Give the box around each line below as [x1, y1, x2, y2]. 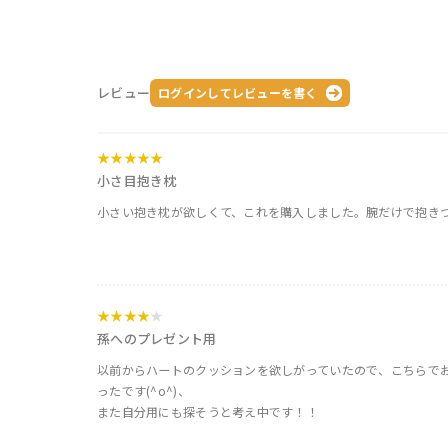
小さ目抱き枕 [97, 171, 177, 191]
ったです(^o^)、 [97, 381, 190, 399]
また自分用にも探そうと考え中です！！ [97, 402, 319, 420]
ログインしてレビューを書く [158, 83, 318, 101]
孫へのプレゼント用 [97, 328, 217, 348]
